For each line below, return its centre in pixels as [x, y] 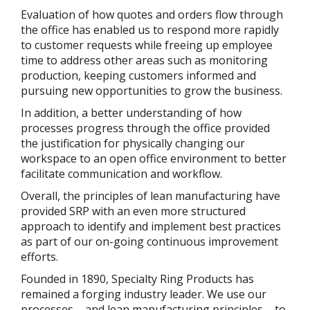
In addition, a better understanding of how [131, 113]
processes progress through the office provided [145, 128]
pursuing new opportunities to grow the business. [152, 91]
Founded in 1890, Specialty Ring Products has [137, 279]
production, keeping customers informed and [138, 76]
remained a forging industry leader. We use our [144, 294]
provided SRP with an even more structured [133, 211]
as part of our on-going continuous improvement [149, 242]
